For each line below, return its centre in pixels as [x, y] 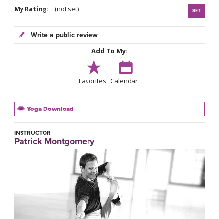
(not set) [66, 9]
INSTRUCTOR [33, 133]
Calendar [124, 81]
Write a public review [63, 35]
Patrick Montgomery [54, 142]
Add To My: [109, 51]
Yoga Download [50, 109]
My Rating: [34, 9]
